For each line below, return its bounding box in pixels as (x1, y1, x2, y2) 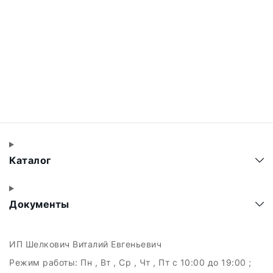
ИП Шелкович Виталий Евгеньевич (9, 239, 161, 249)
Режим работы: (9, 257, 80, 268)
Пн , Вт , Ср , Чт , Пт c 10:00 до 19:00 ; (80, 257, 252, 268)
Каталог (9, 154, 54, 166)
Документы (9, 198, 72, 210)
